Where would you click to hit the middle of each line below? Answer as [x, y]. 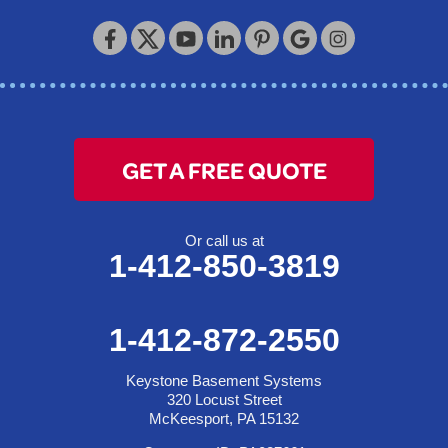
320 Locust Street [224, 400]
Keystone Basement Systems [224, 381]
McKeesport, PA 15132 [224, 419]
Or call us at [224, 241]
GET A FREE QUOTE [224, 170]
